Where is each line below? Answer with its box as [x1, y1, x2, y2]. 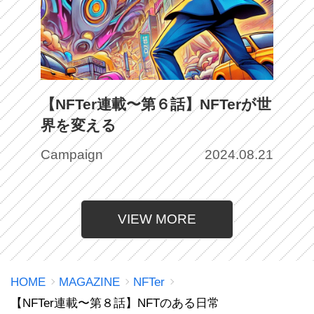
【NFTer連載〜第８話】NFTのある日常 [11, 295, 219, 310]
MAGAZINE [59, 274, 120, 289]
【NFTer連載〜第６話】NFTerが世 [41, 95, 272, 112]
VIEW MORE [118, 211, 196, 226]
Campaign [41, 146, 104, 162]
